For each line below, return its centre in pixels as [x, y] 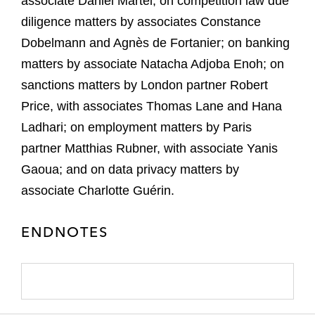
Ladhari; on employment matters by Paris [136, 127]
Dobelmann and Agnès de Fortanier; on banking [155, 43]
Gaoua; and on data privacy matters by [130, 169]
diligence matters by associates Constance [141, 21]
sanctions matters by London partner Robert [144, 85]
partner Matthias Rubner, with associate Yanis [149, 148]
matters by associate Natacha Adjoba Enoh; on [153, 64]
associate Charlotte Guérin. [98, 190]
